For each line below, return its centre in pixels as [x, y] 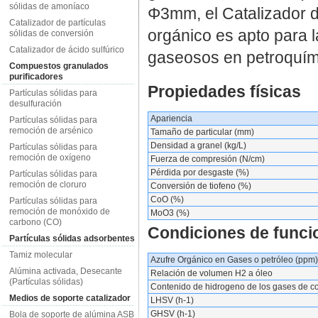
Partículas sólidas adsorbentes [72, 238]
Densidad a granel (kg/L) [198, 146]
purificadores [36, 77]
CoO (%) [167, 199]
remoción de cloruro [48, 185]
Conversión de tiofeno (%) [201, 186]
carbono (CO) [35, 222]
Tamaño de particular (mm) [202, 132]
